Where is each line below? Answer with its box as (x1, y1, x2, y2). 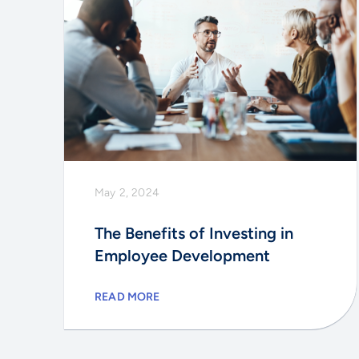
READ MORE (95, 289, 160, 304)
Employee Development (95, 245, 270, 265)
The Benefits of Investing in (95, 223, 293, 243)
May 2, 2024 (95, 185, 159, 200)
